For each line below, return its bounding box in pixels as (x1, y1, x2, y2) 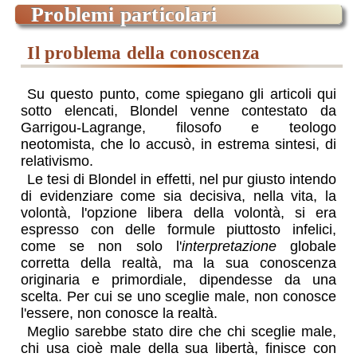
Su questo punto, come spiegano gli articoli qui (27, 85, 336, 102)
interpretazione (181, 237, 277, 254)
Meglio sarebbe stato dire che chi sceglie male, (27, 323, 336, 339)
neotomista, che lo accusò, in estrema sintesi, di (21, 135, 336, 152)
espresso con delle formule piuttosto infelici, (21, 221, 336, 237)
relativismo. (21, 152, 94, 169)
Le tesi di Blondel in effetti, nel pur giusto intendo (27, 171, 336, 187)
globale (276, 237, 336, 254)
